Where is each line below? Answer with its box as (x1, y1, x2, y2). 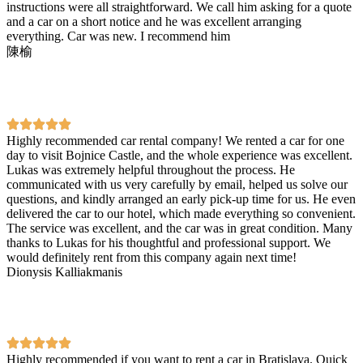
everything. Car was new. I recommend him (6, 28, 230, 43)
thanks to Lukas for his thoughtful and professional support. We (6, 235, 331, 250)
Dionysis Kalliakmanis (6, 264, 122, 279)
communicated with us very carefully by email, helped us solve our (6, 177, 348, 191)
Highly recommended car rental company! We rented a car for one (6, 133, 344, 147)
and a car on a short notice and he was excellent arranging (6, 14, 301, 28)
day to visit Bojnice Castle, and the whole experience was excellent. (6, 147, 352, 162)
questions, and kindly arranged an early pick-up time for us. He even (6, 191, 356, 206)
